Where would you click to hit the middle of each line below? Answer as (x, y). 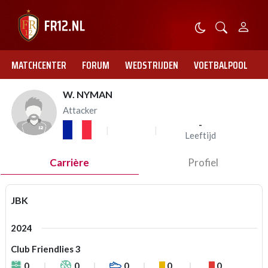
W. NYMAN (88, 94)
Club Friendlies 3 (46, 249)
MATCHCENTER (39, 65)
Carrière (70, 162)
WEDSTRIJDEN (152, 65)
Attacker (80, 110)
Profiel (203, 162)
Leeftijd (200, 135)
